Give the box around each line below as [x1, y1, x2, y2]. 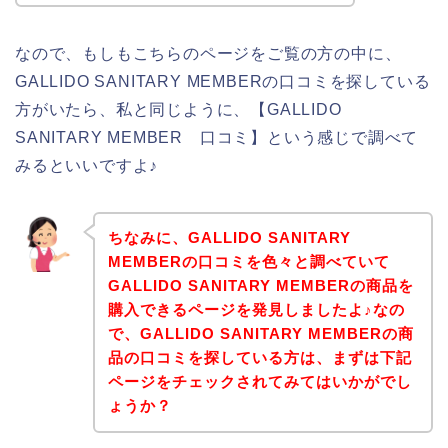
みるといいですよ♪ [15, 156, 159, 174]
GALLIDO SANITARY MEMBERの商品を [107, 277, 414, 295]
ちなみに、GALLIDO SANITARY [107, 229, 351, 247]
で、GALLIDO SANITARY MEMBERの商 [107, 325, 414, 343]
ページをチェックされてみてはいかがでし [107, 373, 412, 391]
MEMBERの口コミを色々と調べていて [107, 253, 390, 271]
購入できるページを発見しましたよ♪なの [107, 301, 405, 319]
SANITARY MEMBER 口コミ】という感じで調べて [15, 128, 419, 146]
